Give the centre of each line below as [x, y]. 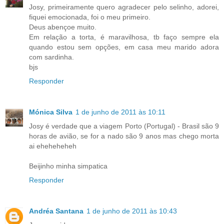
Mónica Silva [51, 112]
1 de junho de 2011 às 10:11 [120, 112]
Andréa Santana [56, 211]
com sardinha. [51, 57]
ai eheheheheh [53, 146]
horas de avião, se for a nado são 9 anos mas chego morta [124, 136]
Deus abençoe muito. [63, 27]
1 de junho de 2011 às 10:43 [132, 211]
